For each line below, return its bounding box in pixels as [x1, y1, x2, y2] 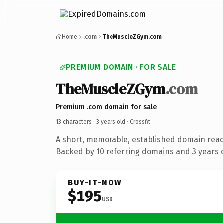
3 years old [96, 118, 125, 125]
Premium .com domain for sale [56, 102, 157, 111]
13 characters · [56, 118, 96, 125]
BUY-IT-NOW [68, 177, 122, 187]
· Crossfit [125, 118, 150, 125]
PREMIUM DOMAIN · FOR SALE [66, 62, 176, 72]
